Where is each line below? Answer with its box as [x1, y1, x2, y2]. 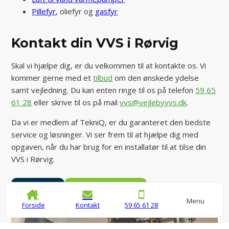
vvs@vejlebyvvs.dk [120, 97, 187, 107]
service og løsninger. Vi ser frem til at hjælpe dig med [11, 129, 199, 140]
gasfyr [95, 6, 118, 16]
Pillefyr [32, 6, 56, 16]
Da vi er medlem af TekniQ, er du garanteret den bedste [11, 117, 211, 127]
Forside [21, 200, 45, 210]
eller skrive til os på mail [32, 97, 120, 107]
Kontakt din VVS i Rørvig [11, 35, 179, 51]
